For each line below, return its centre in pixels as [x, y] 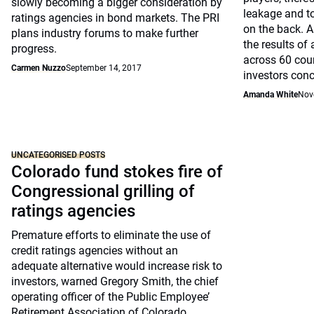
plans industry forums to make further [105, 33]
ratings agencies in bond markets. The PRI [115, 18]
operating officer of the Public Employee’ [110, 297]
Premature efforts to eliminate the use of [111, 235]
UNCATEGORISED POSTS [58, 155]
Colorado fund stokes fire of [117, 172]
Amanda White [270, 95]
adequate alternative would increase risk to [117, 266]
